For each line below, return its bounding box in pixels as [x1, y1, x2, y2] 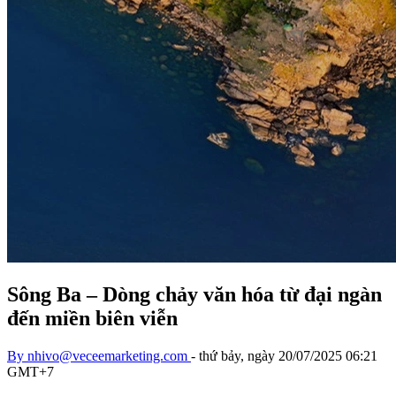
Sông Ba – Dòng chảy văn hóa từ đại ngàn [7, 283, 382, 307]
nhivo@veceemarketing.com [24, 348, 191, 364]
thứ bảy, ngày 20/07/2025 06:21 [199, 348, 377, 364]
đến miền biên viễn [7, 307, 178, 331]
